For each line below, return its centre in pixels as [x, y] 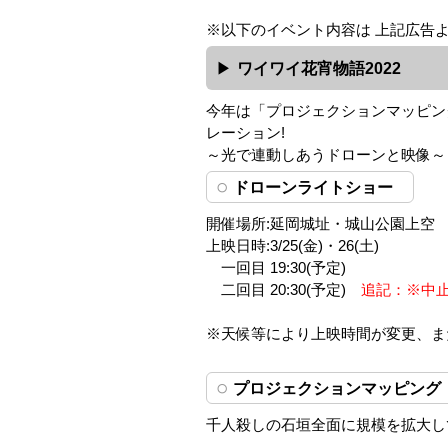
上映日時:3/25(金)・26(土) [293, 245]
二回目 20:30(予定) [284, 289]
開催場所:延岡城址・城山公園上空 [321, 223]
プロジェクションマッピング [337, 387]
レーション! [246, 132]
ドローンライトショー [313, 186]
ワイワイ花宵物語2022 [319, 67]
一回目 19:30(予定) [276, 267]
